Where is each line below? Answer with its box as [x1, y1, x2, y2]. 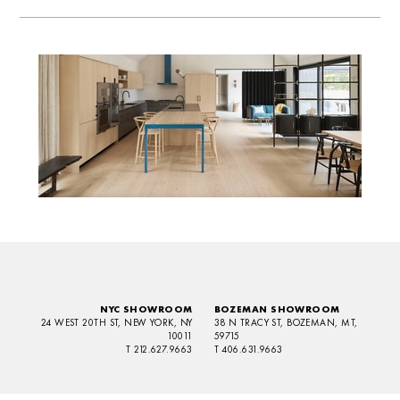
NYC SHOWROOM [100, 303, 193, 315]
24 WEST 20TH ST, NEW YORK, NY [40, 316, 193, 329]
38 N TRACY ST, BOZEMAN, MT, [213, 316, 358, 329]
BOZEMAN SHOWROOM [213, 303, 340, 315]
